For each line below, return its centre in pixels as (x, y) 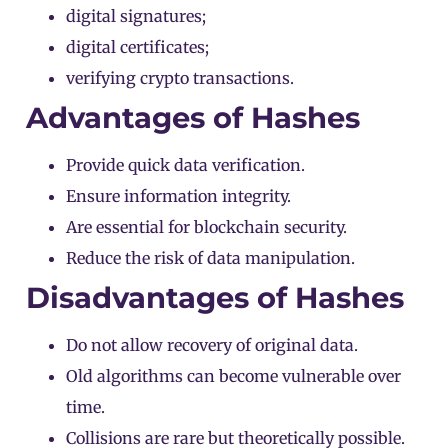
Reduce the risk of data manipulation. (210, 257)
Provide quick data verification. (185, 164)
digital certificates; (137, 46)
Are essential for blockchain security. (206, 226)
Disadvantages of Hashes (215, 297)
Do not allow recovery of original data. (212, 344)
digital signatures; (136, 15)
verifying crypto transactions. (180, 77)
